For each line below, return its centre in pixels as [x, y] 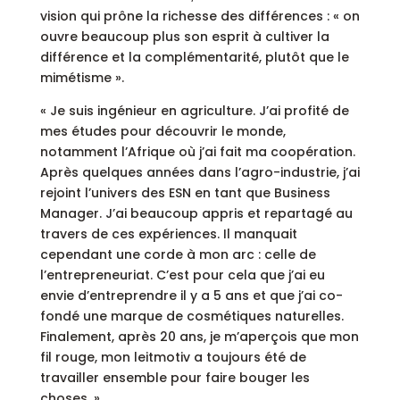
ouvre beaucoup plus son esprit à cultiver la [184, 37]
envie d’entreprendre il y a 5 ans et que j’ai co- [191, 296]
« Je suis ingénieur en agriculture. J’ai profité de [194, 111]
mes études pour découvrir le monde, [162, 132]
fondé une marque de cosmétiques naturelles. [192, 317]
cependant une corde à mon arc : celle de [178, 255]
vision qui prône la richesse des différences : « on [200, 17]
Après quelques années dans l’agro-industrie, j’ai [200, 173]
